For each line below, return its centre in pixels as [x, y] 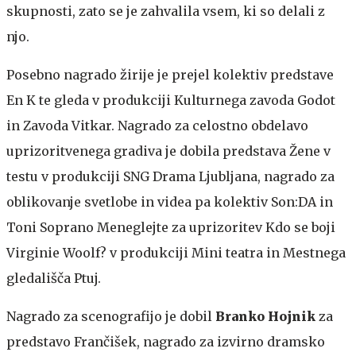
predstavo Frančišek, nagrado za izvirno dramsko [166, 341]
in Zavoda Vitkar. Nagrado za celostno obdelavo [157, 125]
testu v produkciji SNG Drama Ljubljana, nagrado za [170, 176]
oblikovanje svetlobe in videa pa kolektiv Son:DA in [170, 201]
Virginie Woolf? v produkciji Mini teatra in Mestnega [176, 252]
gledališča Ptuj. [54, 278]
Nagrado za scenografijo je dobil [111, 316]
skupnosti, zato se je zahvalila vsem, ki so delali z [166, 11]
